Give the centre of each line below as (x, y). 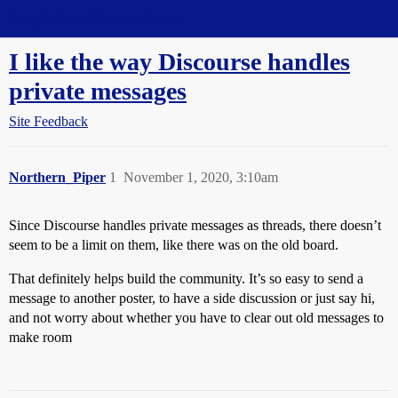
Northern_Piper (57, 177)
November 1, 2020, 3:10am (201, 177)
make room (40, 337)
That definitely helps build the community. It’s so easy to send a (186, 279)
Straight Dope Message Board (93, 18)
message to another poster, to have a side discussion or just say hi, (192, 298)
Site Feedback (48, 121)
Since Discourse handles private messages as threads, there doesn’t (195, 225)
